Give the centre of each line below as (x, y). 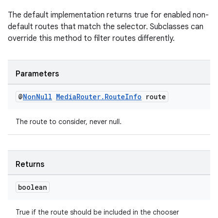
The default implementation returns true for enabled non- (108, 15)
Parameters (37, 74)
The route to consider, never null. (69, 122)
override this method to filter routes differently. (91, 38)
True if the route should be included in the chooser (97, 212)
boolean (33, 187)
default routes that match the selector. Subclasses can (106, 27)
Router (89, 97)
